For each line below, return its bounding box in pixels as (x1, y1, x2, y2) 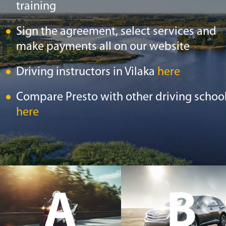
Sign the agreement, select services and (16, 26, 216, 38)
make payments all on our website (16, 41, 190, 53)
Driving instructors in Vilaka (16, 66, 157, 78)
